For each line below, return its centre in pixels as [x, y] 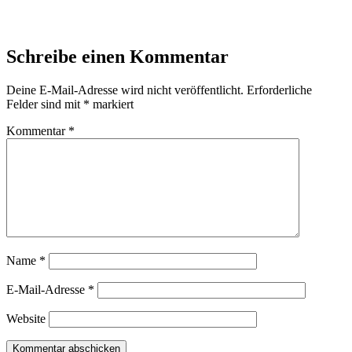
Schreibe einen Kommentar [117, 57]
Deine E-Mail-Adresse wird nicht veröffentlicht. [125, 90]
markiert [112, 104]
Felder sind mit [45, 104]
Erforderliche [279, 90]
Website [26, 319]
